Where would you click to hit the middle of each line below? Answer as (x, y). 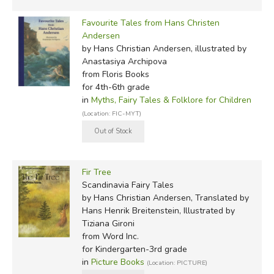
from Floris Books (115, 74)
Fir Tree (96, 172)
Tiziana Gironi (108, 223)
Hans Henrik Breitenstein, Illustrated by (158, 210)
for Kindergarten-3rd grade (134, 249)
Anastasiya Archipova (124, 61)
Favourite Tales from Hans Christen (150, 23)
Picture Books (117, 262)
